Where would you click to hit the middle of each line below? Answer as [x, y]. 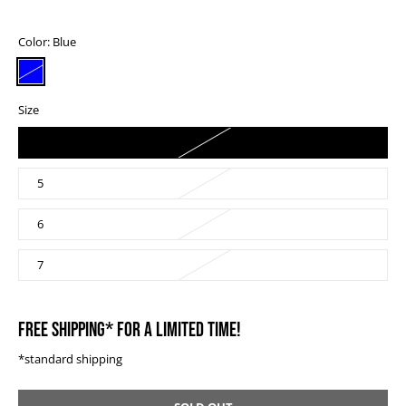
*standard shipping [70, 360]
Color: [35, 42]
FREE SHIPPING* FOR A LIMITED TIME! [130, 330]
